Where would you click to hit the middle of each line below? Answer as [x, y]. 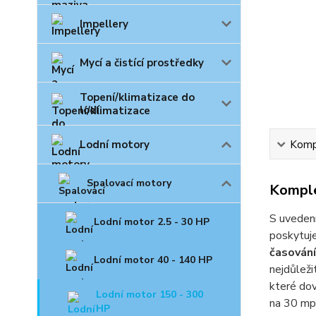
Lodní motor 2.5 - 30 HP [152, 222]
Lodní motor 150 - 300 [150, 295]
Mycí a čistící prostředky [142, 63]
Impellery [104, 24]
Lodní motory [115, 145]
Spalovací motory [129, 183]
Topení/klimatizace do [137, 98]
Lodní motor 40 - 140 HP [153, 260]
